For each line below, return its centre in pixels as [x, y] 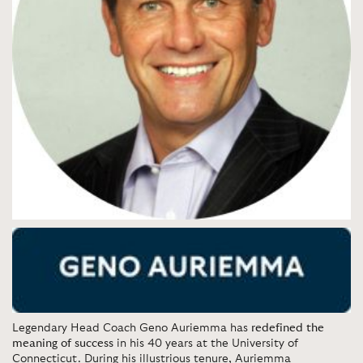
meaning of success [63, 343]
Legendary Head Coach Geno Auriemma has [132, 328]
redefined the [288, 328]
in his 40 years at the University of [206, 343]
